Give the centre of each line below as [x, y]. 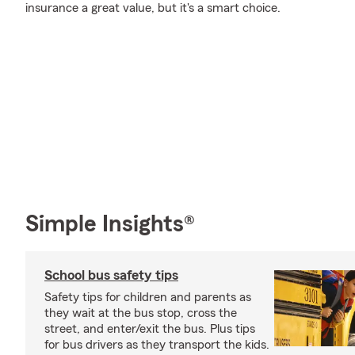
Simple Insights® [110, 224]
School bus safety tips [111, 275]
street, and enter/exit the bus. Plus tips [150, 328]
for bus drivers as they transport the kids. [157, 344]
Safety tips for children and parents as [148, 297]
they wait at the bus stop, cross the [141, 313]
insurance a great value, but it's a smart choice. [153, 8]
